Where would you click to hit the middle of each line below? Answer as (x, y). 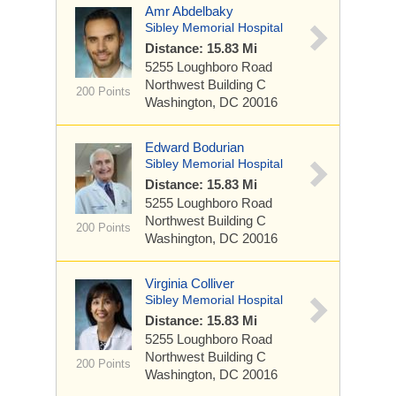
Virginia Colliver (190, 283)
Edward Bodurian (194, 147)
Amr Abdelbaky (189, 11)
